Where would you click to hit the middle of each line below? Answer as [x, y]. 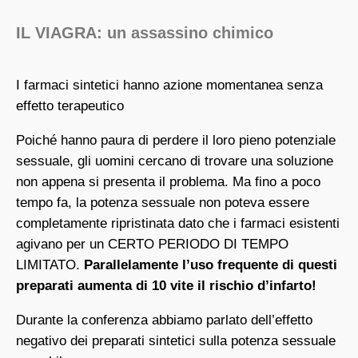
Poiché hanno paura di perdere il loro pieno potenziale [176, 141]
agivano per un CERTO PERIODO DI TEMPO [152, 245]
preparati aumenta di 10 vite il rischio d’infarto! [166, 286]
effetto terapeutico [70, 106]
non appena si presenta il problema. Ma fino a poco [168, 182]
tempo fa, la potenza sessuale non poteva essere [163, 203]
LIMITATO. [48, 265]
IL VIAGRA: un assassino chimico [145, 33]
